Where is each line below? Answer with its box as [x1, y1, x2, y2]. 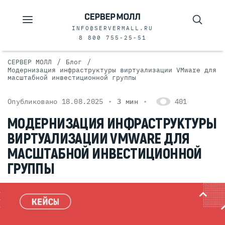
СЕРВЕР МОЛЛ [8, 58, 52, 66]
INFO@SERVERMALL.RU [72, 25, 153, 32]
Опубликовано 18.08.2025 [8, 97, 103, 106]
